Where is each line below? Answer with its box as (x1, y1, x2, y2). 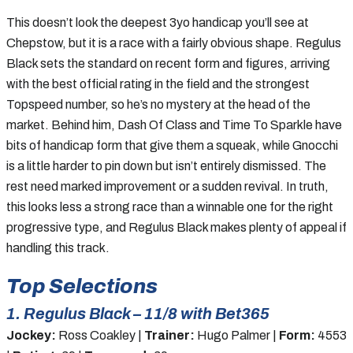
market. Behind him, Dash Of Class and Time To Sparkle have (6, 117, 342, 132)
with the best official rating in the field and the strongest (6, 76, 310, 91)
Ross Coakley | (56, 328, 144, 342)
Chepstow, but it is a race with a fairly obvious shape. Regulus (6, 35, 341, 50)
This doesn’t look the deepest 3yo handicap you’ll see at (6, 15, 309, 29)
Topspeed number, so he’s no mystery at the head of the (6, 97, 310, 111)
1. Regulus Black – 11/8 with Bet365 (6, 304, 269, 322)
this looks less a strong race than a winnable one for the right (6, 199, 333, 214)
